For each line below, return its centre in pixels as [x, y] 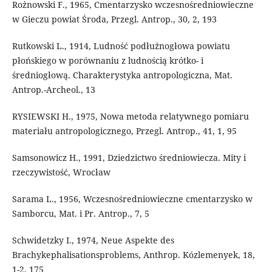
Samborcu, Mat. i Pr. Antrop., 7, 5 [80, 213]
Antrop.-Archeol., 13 [53, 89]
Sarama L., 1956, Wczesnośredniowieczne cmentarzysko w [132, 199]
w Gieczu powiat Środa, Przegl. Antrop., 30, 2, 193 [114, 19]
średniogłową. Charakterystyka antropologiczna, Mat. [122, 75]
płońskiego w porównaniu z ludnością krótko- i [107, 60]
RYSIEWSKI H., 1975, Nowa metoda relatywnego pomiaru [130, 116]
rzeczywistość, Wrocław [61, 172]
